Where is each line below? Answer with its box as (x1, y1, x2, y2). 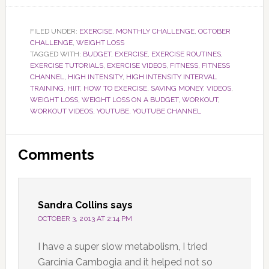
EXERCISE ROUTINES (151, 49, 221, 58)
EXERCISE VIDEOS (106, 61, 166, 70)
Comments (17, 145, 94, 163)
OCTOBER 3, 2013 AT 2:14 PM (37, 214, 132, 223)
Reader (5, 133, 68, 155)
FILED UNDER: (29, 26, 79, 35)
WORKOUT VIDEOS (29, 106, 93, 115)
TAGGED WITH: (29, 49, 83, 58)
